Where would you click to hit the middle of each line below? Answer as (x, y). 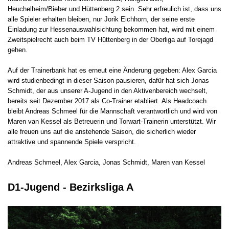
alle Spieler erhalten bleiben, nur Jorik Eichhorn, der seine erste (101, 19)
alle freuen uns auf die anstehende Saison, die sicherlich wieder (102, 132)
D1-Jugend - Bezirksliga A (71, 187)
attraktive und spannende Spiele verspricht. (72, 142)
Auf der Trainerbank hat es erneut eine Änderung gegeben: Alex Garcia (112, 71)
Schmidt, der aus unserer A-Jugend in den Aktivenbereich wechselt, (108, 91)
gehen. (18, 50)
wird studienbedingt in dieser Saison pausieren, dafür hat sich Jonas (108, 81)
